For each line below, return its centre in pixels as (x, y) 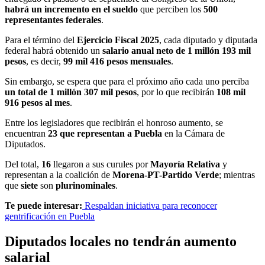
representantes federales (53, 20)
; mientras (237, 174)
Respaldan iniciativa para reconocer (150, 205)
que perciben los (172, 9)
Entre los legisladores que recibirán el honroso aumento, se (114, 122)
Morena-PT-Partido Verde (166, 174)
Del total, (23, 164)
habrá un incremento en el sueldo (72, 9)
